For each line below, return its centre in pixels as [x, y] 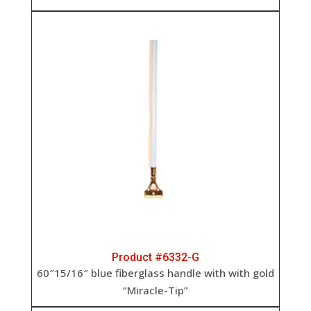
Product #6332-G [155, 258]
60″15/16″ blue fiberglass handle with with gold [155, 273]
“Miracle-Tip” [155, 291]
